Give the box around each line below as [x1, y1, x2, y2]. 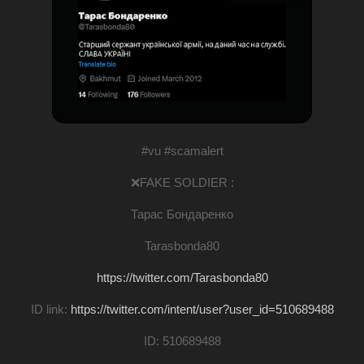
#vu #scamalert [141, 143, 223, 158]
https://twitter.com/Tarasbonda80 [96, 270, 268, 284]
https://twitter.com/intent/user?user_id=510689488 [70, 301, 334, 316]
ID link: [30, 301, 71, 316]
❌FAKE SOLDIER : [130, 175, 234, 189]
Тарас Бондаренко [131, 206, 233, 221]
